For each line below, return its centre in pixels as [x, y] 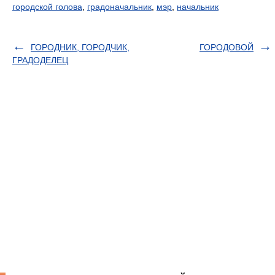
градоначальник [119, 7]
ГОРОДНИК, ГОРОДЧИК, [80, 47]
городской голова [47, 7]
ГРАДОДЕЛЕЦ [40, 60]
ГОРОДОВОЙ [227, 47]
